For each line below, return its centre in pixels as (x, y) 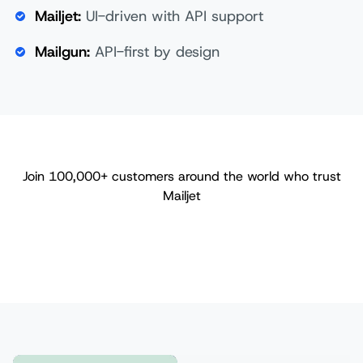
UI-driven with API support (172, 16)
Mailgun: (62, 51)
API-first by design (155, 51)
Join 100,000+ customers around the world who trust (181, 176)
